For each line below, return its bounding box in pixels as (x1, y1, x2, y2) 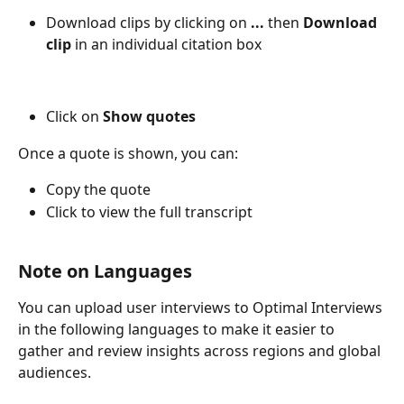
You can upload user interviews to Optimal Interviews (18, 297, 386, 317)
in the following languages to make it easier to (18, 318, 338, 339)
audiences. (18, 362, 95, 382)
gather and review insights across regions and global (18, 340, 384, 361)
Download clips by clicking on (46, 13, 251, 33)
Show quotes (99, 106, 196, 127)
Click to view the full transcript (46, 201, 252, 222)
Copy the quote (46, 179, 154, 200)
